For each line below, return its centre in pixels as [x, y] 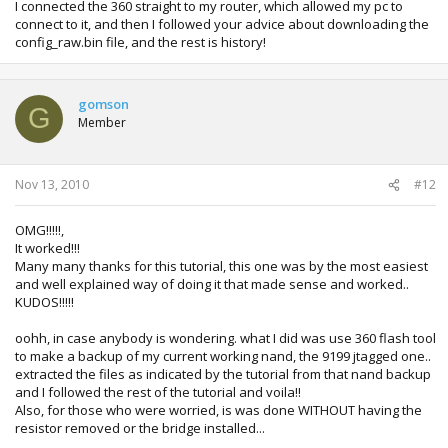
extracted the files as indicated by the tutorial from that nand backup [223, 374]
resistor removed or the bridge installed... [140, 428]
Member [102, 122]
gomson [103, 103]
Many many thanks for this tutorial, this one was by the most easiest [221, 266]
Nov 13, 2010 [52, 184]
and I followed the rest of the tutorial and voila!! [158, 392]
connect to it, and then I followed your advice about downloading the [222, 23]
